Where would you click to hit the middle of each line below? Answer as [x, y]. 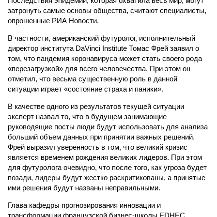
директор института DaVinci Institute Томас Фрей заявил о [103, 48]
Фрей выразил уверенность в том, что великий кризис [98, 147]
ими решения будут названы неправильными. [84, 188]
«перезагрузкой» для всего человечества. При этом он [99, 69]
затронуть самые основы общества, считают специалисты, [107, 10]
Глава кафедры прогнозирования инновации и [84, 205]
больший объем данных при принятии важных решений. [101, 137]
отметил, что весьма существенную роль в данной [93, 79]
